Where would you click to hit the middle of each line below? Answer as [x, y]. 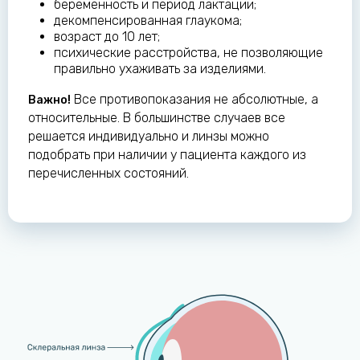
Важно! [49, 100]
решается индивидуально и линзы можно [149, 137]
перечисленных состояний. [108, 174]
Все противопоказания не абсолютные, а [194, 100]
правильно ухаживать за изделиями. [160, 69]
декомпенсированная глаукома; [148, 21]
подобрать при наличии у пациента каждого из [167, 155]
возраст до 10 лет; [107, 37]
